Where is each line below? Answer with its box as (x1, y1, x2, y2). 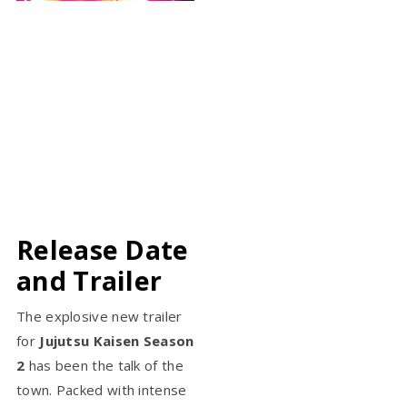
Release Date (16, 231, 189, 267)
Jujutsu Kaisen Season (39, 331, 194, 350)
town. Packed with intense (16, 380, 187, 399)
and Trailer (16, 262, 163, 298)
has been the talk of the (25, 355, 184, 374)
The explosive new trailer (16, 306, 183, 325)
